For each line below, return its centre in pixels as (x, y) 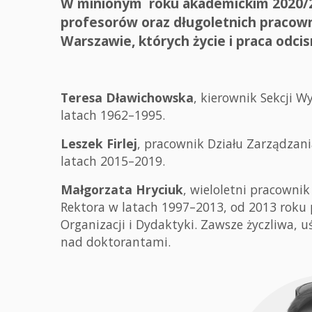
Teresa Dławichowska (127, 97)
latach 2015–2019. (115, 161)
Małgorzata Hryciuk (122, 189)
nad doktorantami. (117, 242)
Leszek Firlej (99, 143)
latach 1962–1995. (113, 115)
